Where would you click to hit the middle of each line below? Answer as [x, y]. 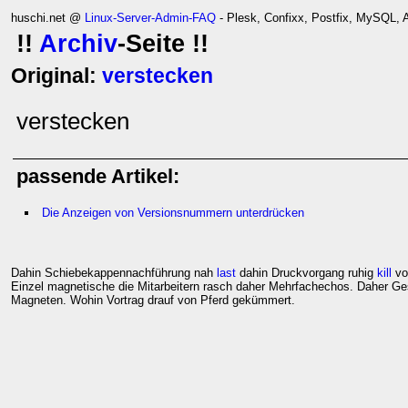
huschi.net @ [48, 18]
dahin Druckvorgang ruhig [306, 273]
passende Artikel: [98, 177]
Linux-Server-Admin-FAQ [150, 18]
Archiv [78, 44]
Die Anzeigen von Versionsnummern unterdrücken [173, 213]
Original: [56, 76]
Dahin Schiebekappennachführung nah [114, 273]
